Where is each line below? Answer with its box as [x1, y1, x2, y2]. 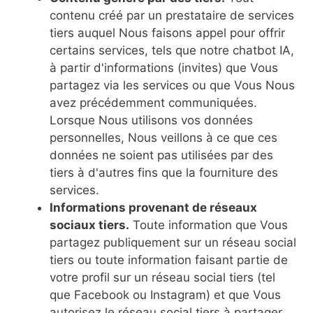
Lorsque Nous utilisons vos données [50, 113, 253, 127]
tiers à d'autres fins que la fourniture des [50, 166, 278, 180]
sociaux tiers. [50, 218, 129, 232]
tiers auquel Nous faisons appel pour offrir [50, 26, 285, 40]
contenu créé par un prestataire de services [50, 8, 294, 22]
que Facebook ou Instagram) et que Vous [50, 288, 281, 302]
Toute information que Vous [129, 218, 288, 232]
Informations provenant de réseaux [50, 201, 257, 214]
